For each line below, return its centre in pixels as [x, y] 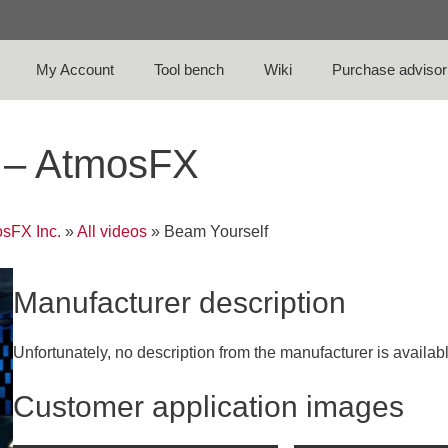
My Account [75, 69]
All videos [112, 231]
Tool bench [189, 69]
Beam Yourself [216, 231]
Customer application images [209, 407]
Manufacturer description [180, 303]
